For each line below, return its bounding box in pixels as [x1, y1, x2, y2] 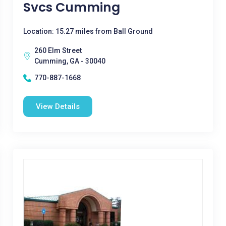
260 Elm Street [34, 46, 82, 54]
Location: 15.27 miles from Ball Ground [23, 27, 153, 35]
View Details [35, 102, 80, 111]
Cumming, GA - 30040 [34, 57, 105, 65]
